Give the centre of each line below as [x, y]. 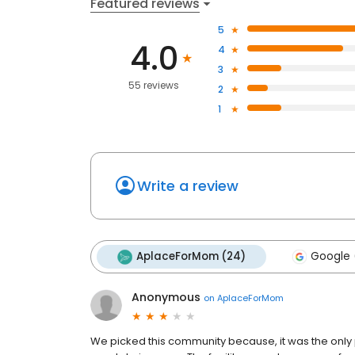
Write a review [188, 186]
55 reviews [154, 85]
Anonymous [166, 297]
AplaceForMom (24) [191, 256]
